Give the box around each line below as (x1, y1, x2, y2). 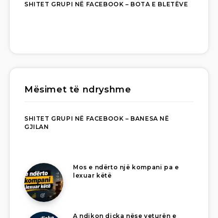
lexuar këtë (73, 172, 112, 180)
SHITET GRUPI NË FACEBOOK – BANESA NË (24, 115, 169, 123)
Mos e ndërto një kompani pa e (73, 163, 179, 171)
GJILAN (24, 123, 49, 131)
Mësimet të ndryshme (24, 84, 131, 95)
